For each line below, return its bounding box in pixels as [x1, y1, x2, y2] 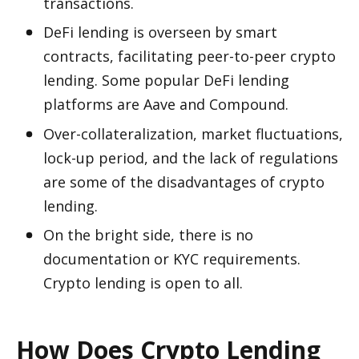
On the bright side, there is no [43, 225, 253, 244]
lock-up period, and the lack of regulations [43, 147, 338, 167]
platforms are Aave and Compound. [43, 95, 288, 114]
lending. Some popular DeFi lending [43, 71, 289, 90]
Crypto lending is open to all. [43, 273, 247, 292]
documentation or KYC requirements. [43, 249, 301, 268]
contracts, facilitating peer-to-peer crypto [43, 46, 336, 66]
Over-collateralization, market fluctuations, [43, 123, 343, 143]
